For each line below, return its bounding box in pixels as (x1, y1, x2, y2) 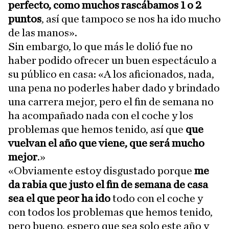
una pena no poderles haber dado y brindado (8, 82, 220, 94)
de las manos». (8, 27, 77, 38)
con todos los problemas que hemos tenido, (8, 206, 213, 218)
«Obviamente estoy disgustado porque (8, 165, 194, 176)
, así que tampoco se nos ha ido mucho (41, 13, 221, 25)
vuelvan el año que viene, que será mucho (8, 137, 204, 149)
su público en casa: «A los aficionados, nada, (8, 68, 214, 80)
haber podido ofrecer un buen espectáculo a (8, 54, 217, 66)
